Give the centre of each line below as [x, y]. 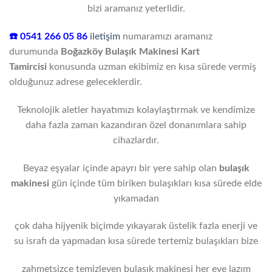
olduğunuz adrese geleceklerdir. [76, 82]
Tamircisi [28, 66]
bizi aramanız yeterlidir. [136, 9]
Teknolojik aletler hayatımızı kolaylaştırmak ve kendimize [136, 110]
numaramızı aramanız [166, 36]
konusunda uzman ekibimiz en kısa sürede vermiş [153, 66]
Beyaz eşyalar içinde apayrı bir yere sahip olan [121, 168]
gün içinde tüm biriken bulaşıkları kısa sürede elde [155, 183]
